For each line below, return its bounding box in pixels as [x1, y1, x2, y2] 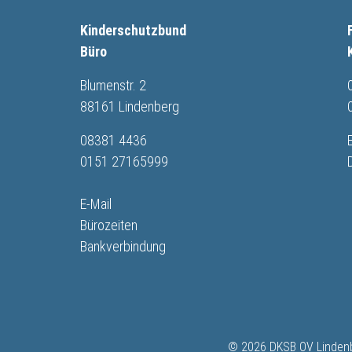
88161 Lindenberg [80, 97, 179, 115]
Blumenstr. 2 [80, 76, 146, 93]
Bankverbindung [80, 237, 166, 255]
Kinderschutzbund [80, 21, 186, 38]
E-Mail [80, 195, 112, 212]
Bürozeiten [80, 216, 137, 233]
